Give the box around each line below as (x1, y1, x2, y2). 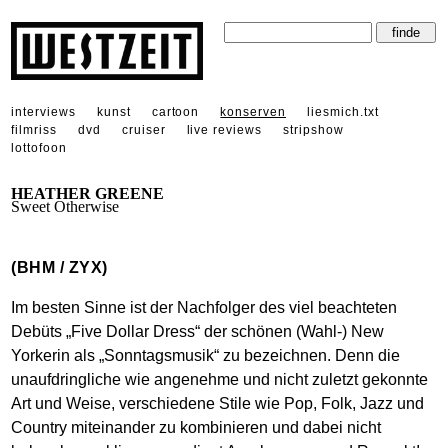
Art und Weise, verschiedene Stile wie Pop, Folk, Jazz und (11, 394, 425, 412)
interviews (11, 104, 76, 119)
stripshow (283, 122, 344, 137)
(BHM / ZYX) (11, 258, 108, 276)
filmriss (11, 122, 57, 137)
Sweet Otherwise (11, 197, 120, 215)
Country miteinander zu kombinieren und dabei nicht (11, 418, 382, 436)
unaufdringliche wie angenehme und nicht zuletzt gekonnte (11, 370, 429, 388)
